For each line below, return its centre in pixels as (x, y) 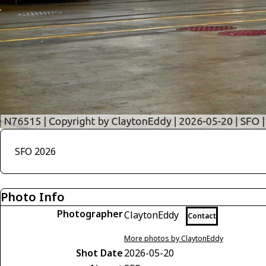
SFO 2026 (35, 152)
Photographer (90, 214)
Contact (202, 216)
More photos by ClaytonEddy (174, 239)
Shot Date (99, 253)
